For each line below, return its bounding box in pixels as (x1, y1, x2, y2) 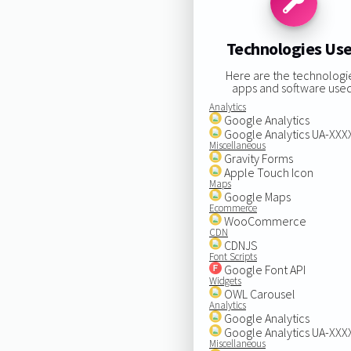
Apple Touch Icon (221, 164, 313, 180)
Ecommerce (208, 201, 257, 215)
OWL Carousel (221, 285, 295, 302)
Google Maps (221, 188, 291, 204)
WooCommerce (221, 212, 306, 229)
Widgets (208, 273, 241, 288)
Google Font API (221, 261, 306, 277)
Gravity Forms (221, 150, 293, 166)
